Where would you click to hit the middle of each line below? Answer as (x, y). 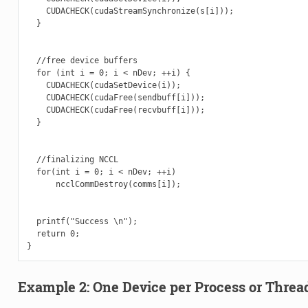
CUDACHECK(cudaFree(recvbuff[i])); (115, 110)
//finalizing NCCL (72, 160)
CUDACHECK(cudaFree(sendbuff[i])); (115, 98)
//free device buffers (82, 61)
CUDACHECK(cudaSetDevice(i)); (103, 86)
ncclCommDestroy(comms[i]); (103, 185)
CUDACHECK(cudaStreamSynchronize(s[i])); (130, 11)
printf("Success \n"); (82, 222)
